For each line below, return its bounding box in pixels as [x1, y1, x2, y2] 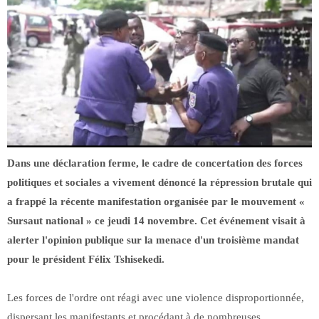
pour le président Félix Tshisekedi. [7, 253, 164, 266]
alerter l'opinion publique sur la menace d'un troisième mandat [7, 234, 299, 246]
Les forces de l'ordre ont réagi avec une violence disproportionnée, [7, 292, 304, 304]
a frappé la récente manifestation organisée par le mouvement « [7, 196, 305, 208]
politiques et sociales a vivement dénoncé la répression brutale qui [7, 177, 312, 189]
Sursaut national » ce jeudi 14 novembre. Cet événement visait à [7, 215, 305, 227]
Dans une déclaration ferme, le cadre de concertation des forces [7, 157, 303, 169]
